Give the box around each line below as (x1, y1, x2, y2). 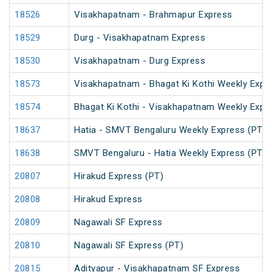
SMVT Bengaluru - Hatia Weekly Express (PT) (74, 148, 266, 159)
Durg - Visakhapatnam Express (74, 32, 205, 44)
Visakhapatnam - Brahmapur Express (74, 9, 233, 21)
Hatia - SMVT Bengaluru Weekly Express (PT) (74, 124, 266, 136)
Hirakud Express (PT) (74, 171, 163, 182)
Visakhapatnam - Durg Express (74, 55, 205, 67)
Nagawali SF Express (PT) (74, 240, 183, 251)
